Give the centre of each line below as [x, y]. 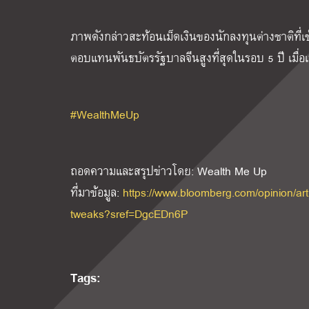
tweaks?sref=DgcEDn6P [129, 214]
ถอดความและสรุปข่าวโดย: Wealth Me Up [169, 171]
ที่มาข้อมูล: [97, 192]
